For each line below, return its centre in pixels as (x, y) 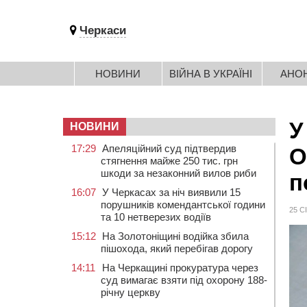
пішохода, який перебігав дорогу (177, 248)
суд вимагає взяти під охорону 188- (184, 280)
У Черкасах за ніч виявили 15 (171, 192)
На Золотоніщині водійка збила (175, 236)
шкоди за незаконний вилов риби (179, 173)
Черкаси (103, 30)
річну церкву (131, 292)
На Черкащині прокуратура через (180, 268)
